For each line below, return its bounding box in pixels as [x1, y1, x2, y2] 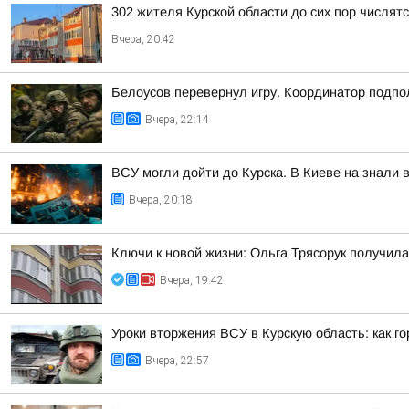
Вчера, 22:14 [145, 113, 209, 126]
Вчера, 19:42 [160, 274, 224, 287]
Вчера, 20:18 [129, 194, 193, 206]
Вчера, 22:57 [145, 354, 209, 367]
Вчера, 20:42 [111, 33, 175, 46]
